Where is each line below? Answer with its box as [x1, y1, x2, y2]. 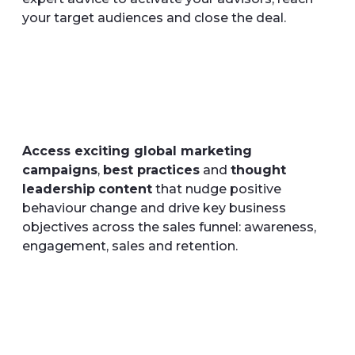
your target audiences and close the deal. [22, 10, 286, 25]
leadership [22, 181, 95, 197]
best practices [103, 162, 200, 177]
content [98, 181, 152, 197]
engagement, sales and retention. [22, 239, 238, 254]
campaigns [22, 162, 97, 177]
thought [231, 162, 286, 177]
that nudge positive [152, 181, 281, 197]
